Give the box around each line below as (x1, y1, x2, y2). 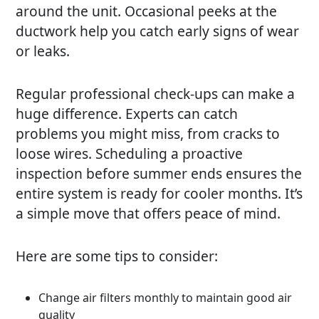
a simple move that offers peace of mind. (16, 203, 281, 223)
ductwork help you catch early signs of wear (16, 21, 300, 41)
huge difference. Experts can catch (16, 103, 239, 123)
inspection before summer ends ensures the (16, 163, 303, 183)
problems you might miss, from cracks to (16, 123, 281, 143)
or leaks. (16, 41, 70, 61)
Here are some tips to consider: (16, 246, 219, 266)
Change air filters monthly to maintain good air (38, 289, 293, 305)
